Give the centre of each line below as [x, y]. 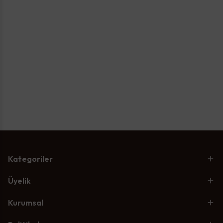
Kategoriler [30, 159]
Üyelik [19, 181]
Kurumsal [26, 203]
